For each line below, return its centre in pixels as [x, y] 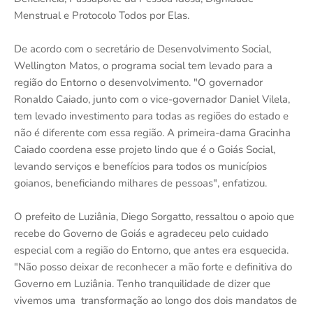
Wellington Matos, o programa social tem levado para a [143, 65]
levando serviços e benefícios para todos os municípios [140, 166]
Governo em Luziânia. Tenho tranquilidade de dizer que [142, 283]
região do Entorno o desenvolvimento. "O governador [138, 82]
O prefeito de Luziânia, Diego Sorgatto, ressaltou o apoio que [154, 216]
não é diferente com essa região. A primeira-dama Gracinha [152, 132]
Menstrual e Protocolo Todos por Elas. [102, 15]
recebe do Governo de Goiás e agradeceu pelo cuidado [141, 233]
